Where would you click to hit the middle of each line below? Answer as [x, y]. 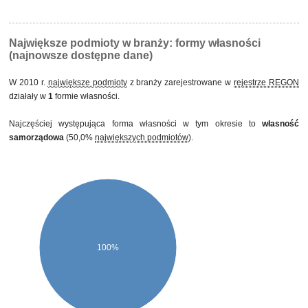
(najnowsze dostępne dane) [81, 55]
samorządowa [36, 137]
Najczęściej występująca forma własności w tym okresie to [135, 124]
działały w [29, 96]
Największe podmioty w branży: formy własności [135, 43]
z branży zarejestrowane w [180, 82]
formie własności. [86, 96]
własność [280, 124]
